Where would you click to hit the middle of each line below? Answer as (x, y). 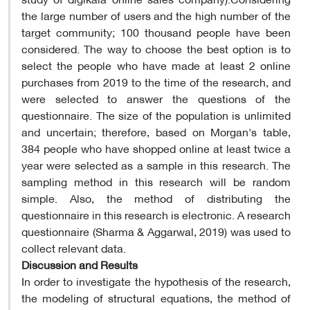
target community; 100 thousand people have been (156, 31)
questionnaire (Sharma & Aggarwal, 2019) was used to (156, 230)
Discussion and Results (80, 264)
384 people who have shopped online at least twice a (156, 147)
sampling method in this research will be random (156, 181)
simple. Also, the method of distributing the (156, 197)
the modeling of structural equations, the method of (156, 297)
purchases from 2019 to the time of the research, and (156, 81)
